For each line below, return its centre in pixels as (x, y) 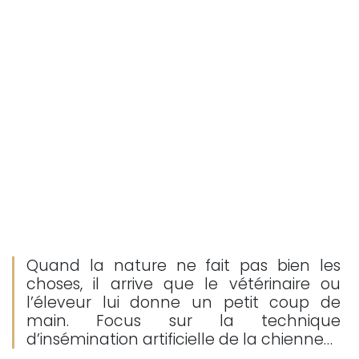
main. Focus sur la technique (184, 321)
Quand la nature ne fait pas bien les (184, 266)
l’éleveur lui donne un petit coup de (184, 303)
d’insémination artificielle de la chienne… (179, 339)
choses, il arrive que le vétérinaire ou (184, 284)
